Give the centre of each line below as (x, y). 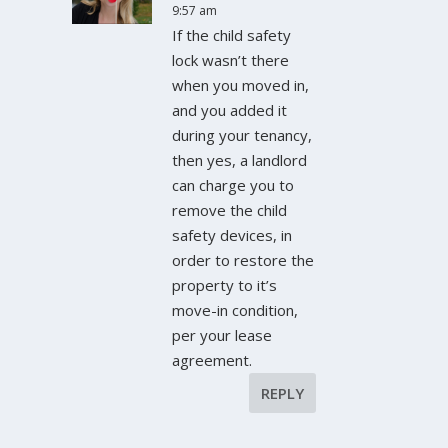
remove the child (230, 210)
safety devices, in (232, 235)
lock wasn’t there (231, 60)
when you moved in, (241, 85)
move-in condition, (235, 310)
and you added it (230, 110)
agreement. (212, 360)
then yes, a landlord (240, 160)
